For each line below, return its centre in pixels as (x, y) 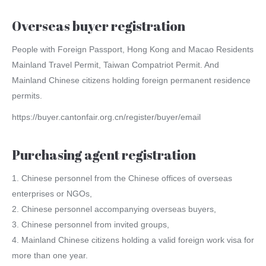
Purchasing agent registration (104, 155)
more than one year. (50, 256)
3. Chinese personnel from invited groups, (91, 225)
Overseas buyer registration (99, 26)
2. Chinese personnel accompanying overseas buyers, (114, 209)
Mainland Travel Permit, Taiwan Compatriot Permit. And (115, 65)
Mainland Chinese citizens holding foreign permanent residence (131, 80)
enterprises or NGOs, (52, 194)
